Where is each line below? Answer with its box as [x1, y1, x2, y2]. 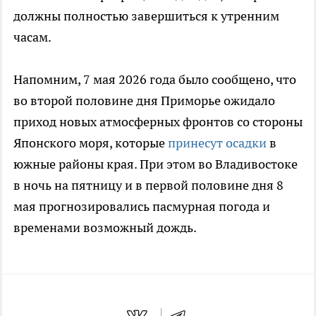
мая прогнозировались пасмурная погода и [13, 198, 270, 215]
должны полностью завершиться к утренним [13, 8, 279, 25]
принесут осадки [168, 135, 267, 152]
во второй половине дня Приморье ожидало [13, 92, 275, 109]
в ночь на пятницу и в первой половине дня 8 [13, 177, 284, 194]
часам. [13, 29, 51, 46]
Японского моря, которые [13, 135, 168, 152]
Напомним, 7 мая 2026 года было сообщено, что [13, 71, 296, 88]
